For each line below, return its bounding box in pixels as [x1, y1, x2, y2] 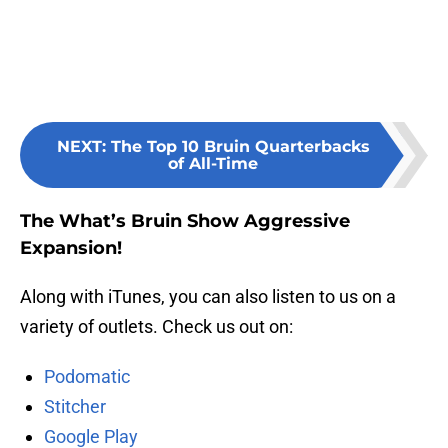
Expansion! [20, 237, 122, 260]
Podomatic [44, 366, 130, 388]
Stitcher [44, 396, 106, 418]
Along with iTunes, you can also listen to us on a [20, 286, 396, 308]
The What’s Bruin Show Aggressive [20, 210, 350, 233]
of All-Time [168, 154, 258, 174]
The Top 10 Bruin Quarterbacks [110, 137, 370, 157]
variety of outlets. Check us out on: [20, 316, 293, 338]
